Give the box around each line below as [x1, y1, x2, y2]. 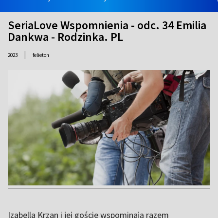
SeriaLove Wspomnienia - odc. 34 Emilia [8, 18, 206, 33]
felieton [33, 52, 49, 58]
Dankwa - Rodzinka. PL [8, 29, 123, 44]
